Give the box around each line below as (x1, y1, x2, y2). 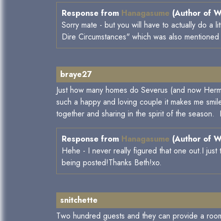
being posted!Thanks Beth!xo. (62, 157, 162, 169)
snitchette (60, 194, 98, 206)
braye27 (60, 69, 92, 80)
